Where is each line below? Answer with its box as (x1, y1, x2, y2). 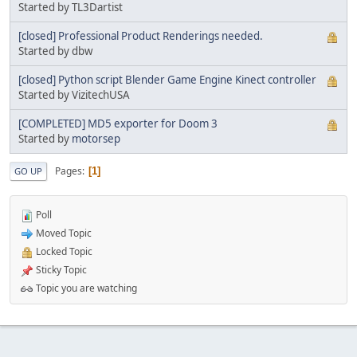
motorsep (72, 131, 120, 147)
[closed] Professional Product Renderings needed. (18, 29, 263, 44)
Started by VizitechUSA (18, 88, 130, 103)
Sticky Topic (33, 263, 87, 277)
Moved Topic (33, 226, 92, 241)
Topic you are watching (33, 281, 137, 296)
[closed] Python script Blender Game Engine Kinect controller (18, 73, 316, 88)
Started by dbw (18, 44, 92, 59)
